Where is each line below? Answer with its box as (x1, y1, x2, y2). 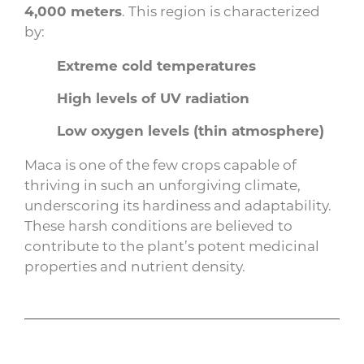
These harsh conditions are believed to (24, 215, 292, 234)
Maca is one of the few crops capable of (24, 154, 297, 173)
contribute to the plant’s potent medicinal (24, 236, 319, 254)
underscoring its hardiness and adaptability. (24, 195, 331, 214)
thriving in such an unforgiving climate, (24, 175, 301, 193)
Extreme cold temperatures (57, 55, 256, 75)
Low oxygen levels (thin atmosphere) (57, 120, 324, 140)
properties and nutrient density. (24, 256, 245, 275)
